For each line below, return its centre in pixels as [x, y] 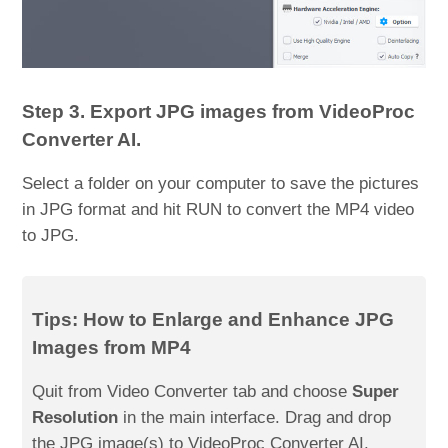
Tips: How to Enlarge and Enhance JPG [213, 319]
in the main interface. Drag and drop [255, 417]
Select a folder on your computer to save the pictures [221, 183]
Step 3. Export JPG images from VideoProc [219, 111]
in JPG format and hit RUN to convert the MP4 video [218, 209]
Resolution [75, 417]
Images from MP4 [112, 347]
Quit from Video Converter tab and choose [192, 391]
